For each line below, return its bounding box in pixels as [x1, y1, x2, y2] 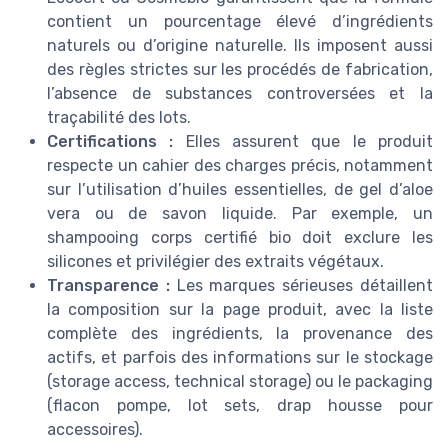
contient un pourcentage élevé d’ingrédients [47, 12, 433, 32]
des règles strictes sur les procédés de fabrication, [47, 60, 433, 80]
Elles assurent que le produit [173, 132, 434, 152]
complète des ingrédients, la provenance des [47, 324, 433, 344]
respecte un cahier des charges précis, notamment [47, 156, 433, 176]
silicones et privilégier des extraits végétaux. [47, 252, 384, 272]
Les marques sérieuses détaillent [169, 276, 434, 296]
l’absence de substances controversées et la [47, 84, 433, 104]
